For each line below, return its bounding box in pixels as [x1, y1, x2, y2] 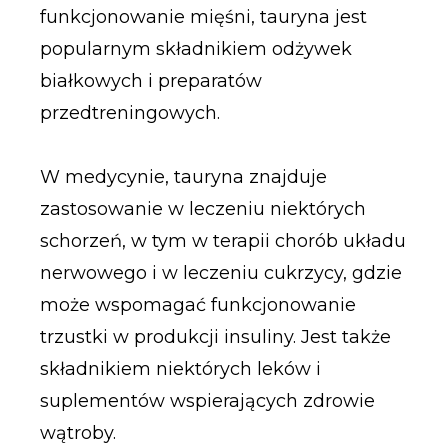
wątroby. [39, 421, 116, 444]
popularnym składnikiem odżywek [39, 38, 352, 61]
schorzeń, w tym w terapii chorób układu [39, 229, 406, 252]
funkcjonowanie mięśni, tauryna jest [39, 6, 367, 29]
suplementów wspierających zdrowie [39, 389, 375, 412]
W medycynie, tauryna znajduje [39, 165, 327, 188]
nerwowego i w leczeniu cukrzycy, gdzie [39, 261, 402, 284]
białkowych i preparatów [39, 70, 262, 93]
